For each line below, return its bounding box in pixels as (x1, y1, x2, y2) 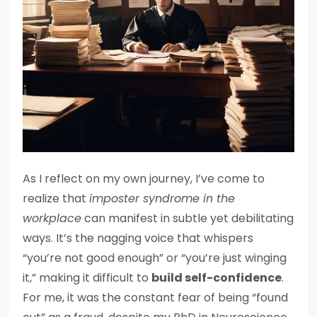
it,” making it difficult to (23, 270, 151, 286)
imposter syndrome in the (89, 190, 235, 207)
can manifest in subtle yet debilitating (81, 210, 294, 226)
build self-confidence (151, 270, 282, 286)
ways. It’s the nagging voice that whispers (23, 230, 253, 246)
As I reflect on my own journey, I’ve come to (23, 171, 265, 187)
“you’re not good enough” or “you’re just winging (23, 250, 287, 266)
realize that (23, 190, 89, 207)
